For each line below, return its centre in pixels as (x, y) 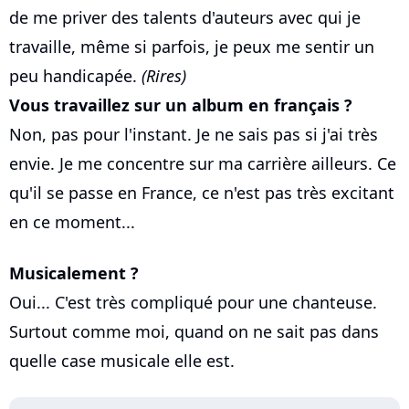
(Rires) (164, 76)
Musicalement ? (74, 273)
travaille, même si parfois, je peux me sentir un (192, 47)
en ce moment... (72, 222)
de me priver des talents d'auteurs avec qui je (185, 18)
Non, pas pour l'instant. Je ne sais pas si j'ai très (194, 135)
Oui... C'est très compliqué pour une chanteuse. (193, 303)
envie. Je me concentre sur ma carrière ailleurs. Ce (203, 164)
